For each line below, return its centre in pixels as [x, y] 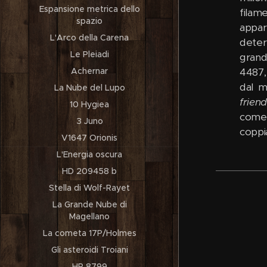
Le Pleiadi [89, 54]
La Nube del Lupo [89, 88]
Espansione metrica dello [89, 9]
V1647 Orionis [89, 138]
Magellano [89, 216]
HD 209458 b [89, 171]
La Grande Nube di [89, 204]
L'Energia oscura [89, 154]
